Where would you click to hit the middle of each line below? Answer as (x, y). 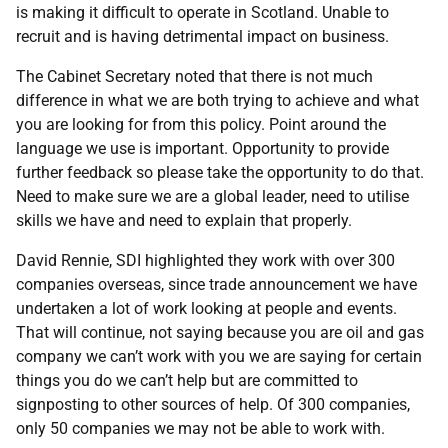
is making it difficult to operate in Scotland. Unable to (202, 12)
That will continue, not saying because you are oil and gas (220, 332)
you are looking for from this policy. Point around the (201, 124)
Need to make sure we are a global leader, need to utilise (212, 196)
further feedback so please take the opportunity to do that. (220, 172)
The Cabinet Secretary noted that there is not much (194, 76)
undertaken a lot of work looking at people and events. (206, 308)
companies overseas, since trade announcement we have (216, 284)
